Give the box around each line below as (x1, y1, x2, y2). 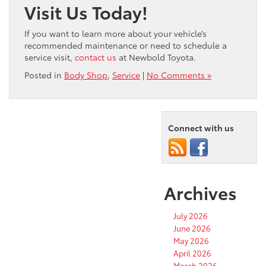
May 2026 (173, 235, 209, 246)
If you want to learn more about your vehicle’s (24, 27, 207, 39)
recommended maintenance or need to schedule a (24, 39, 227, 51)
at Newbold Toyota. (116, 50, 196, 63)
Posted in (24, 68, 64, 81)
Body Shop (64, 68, 107, 81)
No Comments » (147, 68, 211, 81)
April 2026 (173, 247, 211, 258)
